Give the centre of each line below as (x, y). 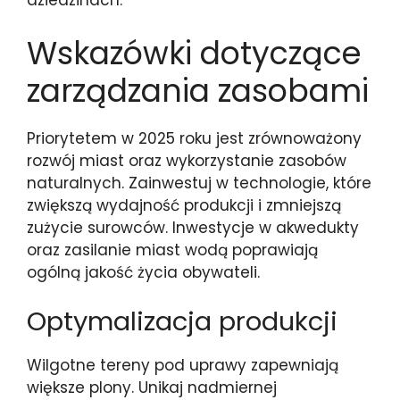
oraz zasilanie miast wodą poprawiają (172, 250)
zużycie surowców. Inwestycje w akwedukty (193, 227)
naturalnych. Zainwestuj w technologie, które (199, 183)
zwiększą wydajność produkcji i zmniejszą (184, 205)
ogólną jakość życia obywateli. (143, 272)
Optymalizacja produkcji (182, 321)
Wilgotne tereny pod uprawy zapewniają (183, 365)
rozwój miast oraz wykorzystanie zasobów (187, 160)
